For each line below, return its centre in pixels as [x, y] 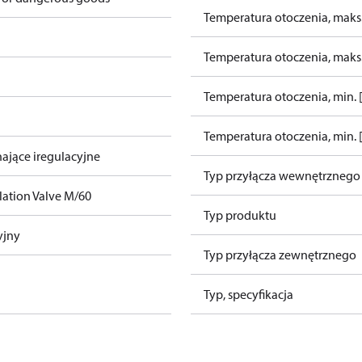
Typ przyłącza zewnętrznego [280, 255]
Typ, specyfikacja [248, 294]
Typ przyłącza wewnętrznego [282, 175]
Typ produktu [240, 215]
